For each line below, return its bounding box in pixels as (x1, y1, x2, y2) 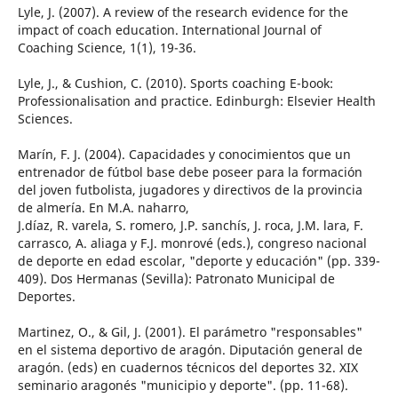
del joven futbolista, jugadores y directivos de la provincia (17, 181, 362, 199)
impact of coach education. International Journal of (17, 21, 322, 39)
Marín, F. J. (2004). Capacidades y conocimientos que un (17, 146, 351, 163)
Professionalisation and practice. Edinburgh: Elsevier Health (17, 92, 376, 110)
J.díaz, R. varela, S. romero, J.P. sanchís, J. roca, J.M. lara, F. (17, 217, 363, 235)
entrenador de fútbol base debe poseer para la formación (17, 163, 362, 181)
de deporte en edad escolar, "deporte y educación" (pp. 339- (17, 252, 380, 270)
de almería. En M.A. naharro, (17, 199, 189, 217)
